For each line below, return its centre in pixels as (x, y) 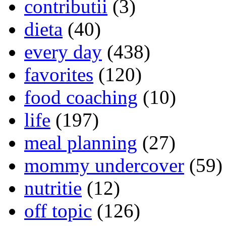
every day (63, 51)
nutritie (53, 188)
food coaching (81, 97)
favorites (59, 74)
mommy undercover (104, 165)
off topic (58, 210)
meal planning (81, 142)
